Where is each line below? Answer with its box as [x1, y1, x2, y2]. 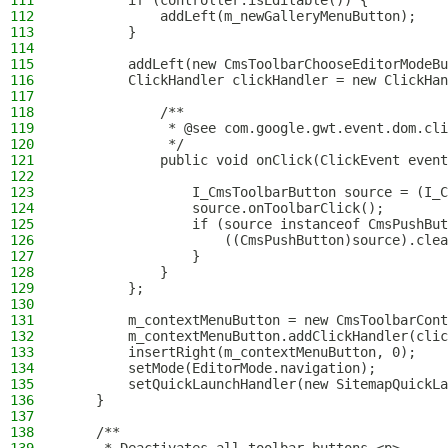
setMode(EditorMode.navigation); [64, 360, 376, 376]
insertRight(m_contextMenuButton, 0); [64, 344, 416, 360]
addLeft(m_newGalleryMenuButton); [64, 8, 416, 24]
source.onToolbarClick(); [64, 200, 384, 216]
